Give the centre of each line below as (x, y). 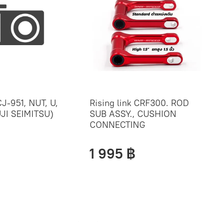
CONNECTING (117, 125)
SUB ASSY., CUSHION (133, 114)
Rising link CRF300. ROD (139, 103)
